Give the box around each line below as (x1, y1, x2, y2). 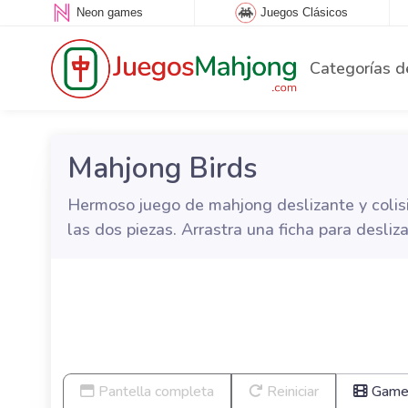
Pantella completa (95, 382, 214, 402)
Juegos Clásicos (260, 5, 349, 20)
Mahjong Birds (66, 148, 258, 188)
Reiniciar (263, 382, 319, 402)
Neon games (76, 5, 143, 20)
